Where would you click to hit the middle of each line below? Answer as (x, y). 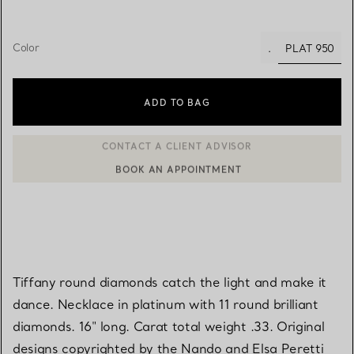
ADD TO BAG (177, 102)
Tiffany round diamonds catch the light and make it (169, 282)
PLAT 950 (310, 48)
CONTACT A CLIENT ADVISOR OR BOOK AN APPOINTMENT (186, 164)
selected (329, 63)
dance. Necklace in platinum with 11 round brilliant (166, 304)
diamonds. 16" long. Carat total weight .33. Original (169, 326)
